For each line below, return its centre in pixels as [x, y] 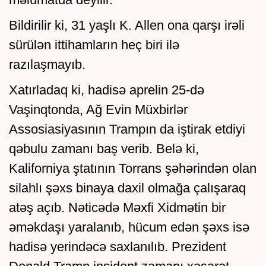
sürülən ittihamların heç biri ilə [94, 45]
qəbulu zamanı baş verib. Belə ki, [104, 149]
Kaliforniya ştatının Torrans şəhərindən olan [133, 169]
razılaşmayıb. [47, 65]
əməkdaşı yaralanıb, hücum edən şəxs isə [129, 227]
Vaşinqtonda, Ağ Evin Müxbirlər [98, 110]
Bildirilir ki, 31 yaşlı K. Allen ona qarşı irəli [127, 26]
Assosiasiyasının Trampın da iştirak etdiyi [127, 129]
